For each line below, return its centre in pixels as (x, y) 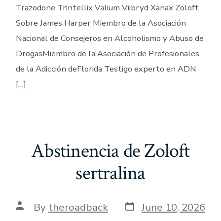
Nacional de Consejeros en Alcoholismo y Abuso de (110, 38)
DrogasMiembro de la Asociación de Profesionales (107, 53)
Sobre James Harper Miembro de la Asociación (101, 23)
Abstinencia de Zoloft (110, 151)
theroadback (78, 207)
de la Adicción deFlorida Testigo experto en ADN (106, 69)
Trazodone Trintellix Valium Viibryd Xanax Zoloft (107, 7)
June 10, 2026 (173, 207)
